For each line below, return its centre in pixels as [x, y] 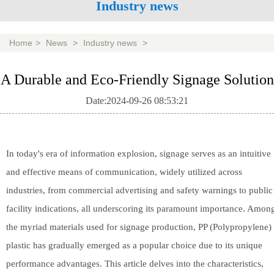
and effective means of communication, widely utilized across [124, 172]
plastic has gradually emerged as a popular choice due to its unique [134, 245]
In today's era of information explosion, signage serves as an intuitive [139, 153]
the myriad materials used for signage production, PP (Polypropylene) [139, 227]
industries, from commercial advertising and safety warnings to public [139, 190]
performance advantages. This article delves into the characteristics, [135, 263]
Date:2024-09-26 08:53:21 [137, 100]
